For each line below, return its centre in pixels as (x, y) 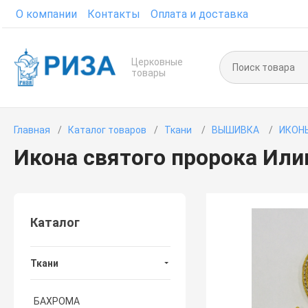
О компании (47, 14)
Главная (32, 130)
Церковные (157, 62)
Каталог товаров (108, 130)
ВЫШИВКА (237, 130)
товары (148, 73)
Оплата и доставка (200, 14)
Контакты (114, 14)
